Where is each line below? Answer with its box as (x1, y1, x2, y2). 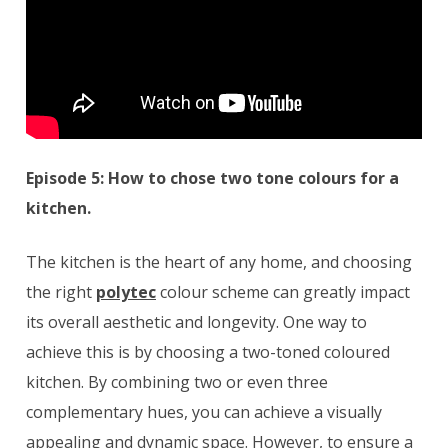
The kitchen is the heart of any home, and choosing (26, 250, 412, 273)
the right (26, 280, 96, 303)
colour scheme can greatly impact (156, 280, 410, 303)
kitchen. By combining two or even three (26, 370, 328, 393)
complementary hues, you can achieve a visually (26, 400, 382, 423)
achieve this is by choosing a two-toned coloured (26, 340, 390, 363)
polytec (96, 280, 156, 303)
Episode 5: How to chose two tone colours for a (26, 166, 399, 189)
